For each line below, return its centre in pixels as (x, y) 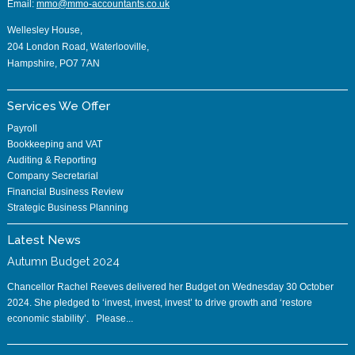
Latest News (44, 240)
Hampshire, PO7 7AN (53, 64)
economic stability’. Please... (70, 319)
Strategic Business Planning (67, 208)
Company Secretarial (52, 176)
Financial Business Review (65, 192)
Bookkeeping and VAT (54, 145)
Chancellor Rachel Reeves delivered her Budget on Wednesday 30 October (170, 287)
